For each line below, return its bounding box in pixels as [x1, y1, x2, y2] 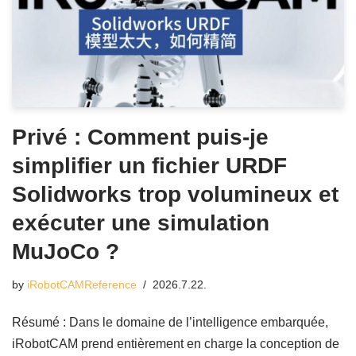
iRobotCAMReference [27, 277, 137, 291]
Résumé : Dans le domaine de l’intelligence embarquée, [12, 315, 328, 329]
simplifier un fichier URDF [12, 153, 287, 178]
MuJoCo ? [12, 238, 119, 264]
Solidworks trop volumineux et [12, 181, 339, 207]
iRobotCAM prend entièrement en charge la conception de [12, 336, 339, 350]
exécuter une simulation [12, 210, 269, 235]
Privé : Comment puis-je [12, 124, 269, 149]
